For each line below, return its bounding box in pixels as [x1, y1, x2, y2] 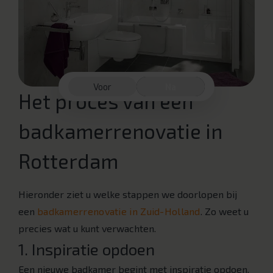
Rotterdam [18, 149, 118, 174]
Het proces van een [18, 89, 193, 114]
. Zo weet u [200, 205, 249, 218]
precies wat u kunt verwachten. [18, 222, 156, 235]
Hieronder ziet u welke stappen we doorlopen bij [18, 188, 237, 200]
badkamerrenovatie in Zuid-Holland [37, 205, 200, 218]
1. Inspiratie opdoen [18, 239, 155, 259]
